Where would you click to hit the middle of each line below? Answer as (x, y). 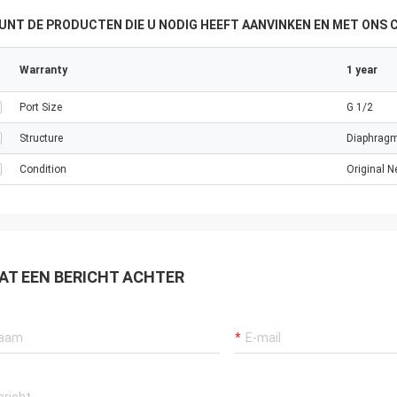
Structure (41, 138)
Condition (43, 169)
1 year (362, 70)
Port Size (41, 107)
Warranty (43, 70)
